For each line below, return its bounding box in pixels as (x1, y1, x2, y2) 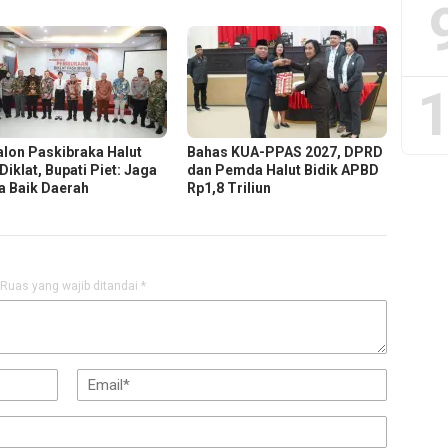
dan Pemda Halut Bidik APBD (187, 162, 380, 179)
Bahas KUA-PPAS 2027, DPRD (187, 144, 384, 161)
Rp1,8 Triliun (187, 180, 272, 197)
